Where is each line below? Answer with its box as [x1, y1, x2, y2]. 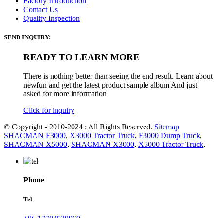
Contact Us [23, 5, 58, 14]
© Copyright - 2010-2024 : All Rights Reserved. [4, 123, 154, 131]
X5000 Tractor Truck [138, 140, 203, 149]
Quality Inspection [23, 14, 80, 23]
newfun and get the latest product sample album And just [23, 81, 197, 90]
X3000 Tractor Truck [70, 131, 135, 140]
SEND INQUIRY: [4, 34, 51, 41]
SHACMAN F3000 [4, 131, 66, 140]
